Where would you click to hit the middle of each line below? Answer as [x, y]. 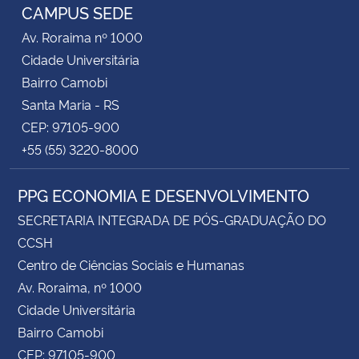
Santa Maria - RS [71, 104]
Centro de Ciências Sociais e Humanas [131, 264]
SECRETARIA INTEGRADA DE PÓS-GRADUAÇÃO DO [172, 219]
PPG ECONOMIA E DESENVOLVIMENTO [163, 194]
